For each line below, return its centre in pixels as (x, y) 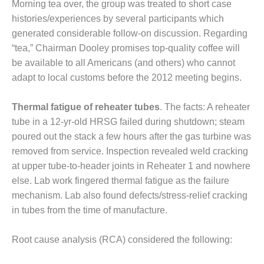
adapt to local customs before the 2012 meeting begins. (127, 78)
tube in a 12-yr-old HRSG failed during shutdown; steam (128, 122)
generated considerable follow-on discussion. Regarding (130, 34)
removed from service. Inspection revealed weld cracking (130, 151)
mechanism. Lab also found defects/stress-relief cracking (130, 196)
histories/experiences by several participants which (118, 19)
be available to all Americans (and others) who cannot (123, 63)
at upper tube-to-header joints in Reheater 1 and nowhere (131, 166)
